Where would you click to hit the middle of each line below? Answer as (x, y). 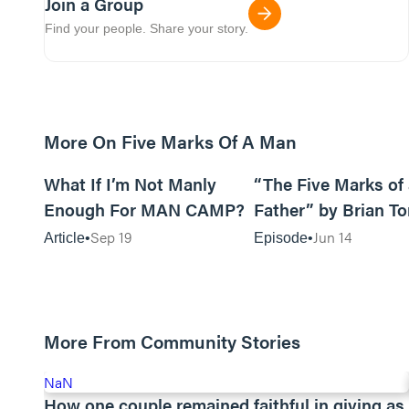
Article (64, 238)
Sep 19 (111, 237)
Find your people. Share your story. (147, 28)
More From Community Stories (172, 341)
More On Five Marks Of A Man (170, 141)
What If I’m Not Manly (130, 184)
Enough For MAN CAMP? (144, 210)
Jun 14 (332, 237)
